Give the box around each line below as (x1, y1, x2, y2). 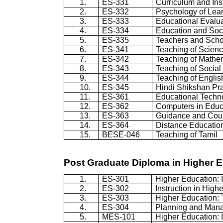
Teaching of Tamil (156, 130, 218, 139)
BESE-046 (102, 130, 140, 139)
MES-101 (102, 212, 136, 221)
